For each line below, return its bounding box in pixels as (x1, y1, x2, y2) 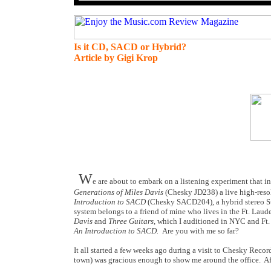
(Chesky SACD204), (148, 197, 214, 206)
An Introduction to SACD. (74, 226, 160, 235)
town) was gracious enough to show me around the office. (74, 255, 261, 264)
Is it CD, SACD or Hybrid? (74, 42, 186, 52)
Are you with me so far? (162, 226, 239, 235)
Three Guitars (108, 217, 154, 226)
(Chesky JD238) (165, 188, 218, 197)
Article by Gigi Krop (74, 53, 158, 63)
